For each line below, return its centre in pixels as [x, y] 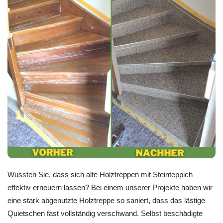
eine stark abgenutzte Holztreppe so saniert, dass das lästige [106, 201]
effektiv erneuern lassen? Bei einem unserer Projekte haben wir [110, 188]
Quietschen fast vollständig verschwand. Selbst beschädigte [105, 214]
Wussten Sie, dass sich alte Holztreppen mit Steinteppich [100, 175]
